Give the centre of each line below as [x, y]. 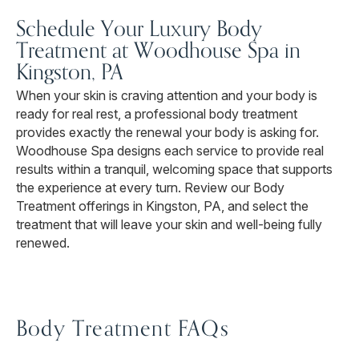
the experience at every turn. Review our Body [150, 188]
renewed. [43, 243]
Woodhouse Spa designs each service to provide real [170, 151]
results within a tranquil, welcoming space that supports [174, 169]
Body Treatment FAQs [123, 328]
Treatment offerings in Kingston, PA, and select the [162, 206]
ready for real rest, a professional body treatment [157, 114]
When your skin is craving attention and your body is [167, 96]
